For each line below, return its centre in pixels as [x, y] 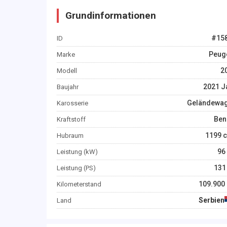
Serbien [212, 200]
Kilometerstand [79, 184]
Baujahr [68, 87]
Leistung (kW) [77, 152]
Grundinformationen [111, 15]
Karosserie [72, 103]
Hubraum [70, 136]
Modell [67, 71]
